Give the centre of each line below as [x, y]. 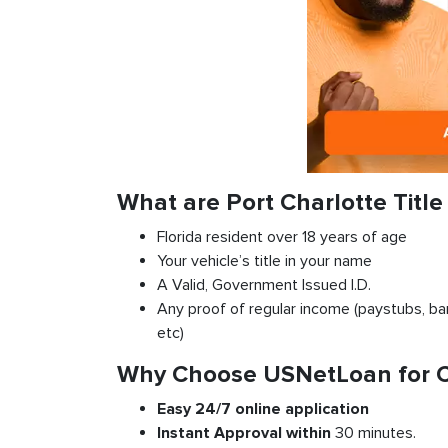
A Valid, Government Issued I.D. [264, 285]
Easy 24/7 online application [263, 409]
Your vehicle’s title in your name [264, 261]
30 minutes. [375, 433]
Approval [248, 433]
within [308, 433]
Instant [183, 433]
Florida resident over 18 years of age [282, 237]
